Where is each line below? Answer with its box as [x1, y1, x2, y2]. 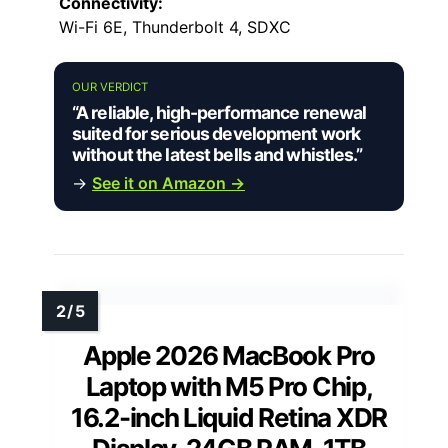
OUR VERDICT [72, 80, 148, 95]
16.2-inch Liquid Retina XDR [71, 402, 387, 434]
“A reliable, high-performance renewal [72, 102, 367, 124]
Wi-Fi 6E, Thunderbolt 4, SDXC [59, 17, 291, 38]
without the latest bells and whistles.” [72, 144, 362, 166]
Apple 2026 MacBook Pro [83, 340, 375, 372]
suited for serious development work [72, 123, 361, 145]
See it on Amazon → [92, 173, 245, 194]
